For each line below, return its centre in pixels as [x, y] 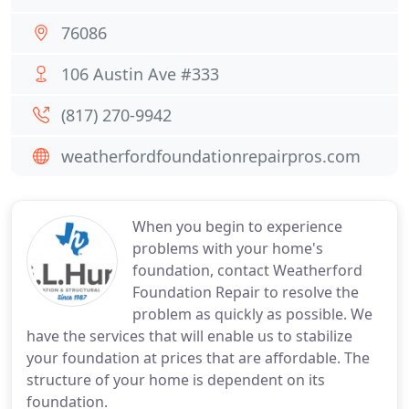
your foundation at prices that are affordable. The [198, 358]
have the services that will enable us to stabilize [189, 336]
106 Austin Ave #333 [140, 74]
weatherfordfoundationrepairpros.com [211, 156]
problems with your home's [228, 248]
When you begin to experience [237, 226]
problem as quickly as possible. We [252, 314]
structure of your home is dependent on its [176, 380]
